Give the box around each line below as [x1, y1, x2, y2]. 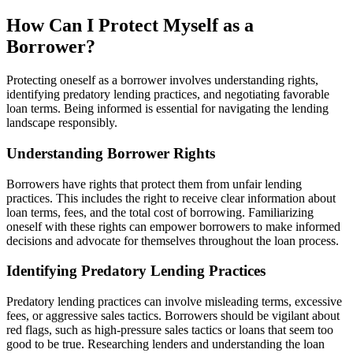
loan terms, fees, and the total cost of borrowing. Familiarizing [6, 205, 314, 219]
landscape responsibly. [6, 116, 117, 130]
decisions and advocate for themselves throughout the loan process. [6, 233, 339, 247]
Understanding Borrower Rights [6, 144, 215, 162]
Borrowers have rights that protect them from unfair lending [6, 176, 302, 191]
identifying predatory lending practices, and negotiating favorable [6, 87, 329, 102]
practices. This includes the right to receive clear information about [6, 191, 336, 205]
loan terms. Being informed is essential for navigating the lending [6, 102, 329, 116]
